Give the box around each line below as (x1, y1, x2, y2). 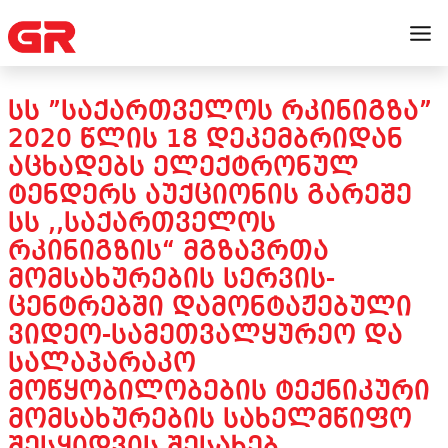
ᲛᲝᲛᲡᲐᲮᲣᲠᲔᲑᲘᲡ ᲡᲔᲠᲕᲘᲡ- (8, 266, 335, 294)
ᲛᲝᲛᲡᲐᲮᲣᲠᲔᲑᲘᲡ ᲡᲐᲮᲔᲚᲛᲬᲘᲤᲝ (8, 406, 412, 434)
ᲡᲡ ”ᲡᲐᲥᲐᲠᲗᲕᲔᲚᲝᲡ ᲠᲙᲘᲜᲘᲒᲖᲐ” (8, 98, 432, 126)
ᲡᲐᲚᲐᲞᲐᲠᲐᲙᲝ (8, 350, 196, 378)
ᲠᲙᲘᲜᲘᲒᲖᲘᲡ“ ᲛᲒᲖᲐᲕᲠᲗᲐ (8, 238, 329, 266)
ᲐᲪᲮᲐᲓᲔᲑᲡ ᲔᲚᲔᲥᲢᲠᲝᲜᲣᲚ (8, 154, 359, 182)
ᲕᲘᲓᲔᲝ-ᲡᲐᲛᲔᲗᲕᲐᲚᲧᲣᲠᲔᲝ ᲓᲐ (8, 322, 403, 350)
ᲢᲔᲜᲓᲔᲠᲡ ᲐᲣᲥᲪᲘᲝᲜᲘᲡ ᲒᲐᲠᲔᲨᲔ (8, 182, 412, 210)
